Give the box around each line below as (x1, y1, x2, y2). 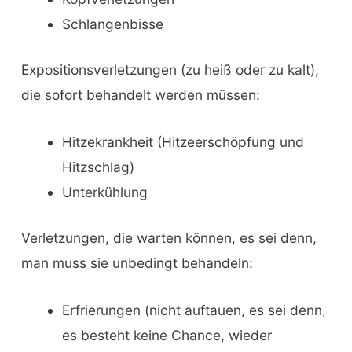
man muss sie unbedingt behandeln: (20, 255, 253, 272)
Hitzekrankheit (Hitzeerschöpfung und (61, 134, 304, 151)
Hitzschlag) (61, 159, 134, 176)
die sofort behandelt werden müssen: (20, 86, 260, 104)
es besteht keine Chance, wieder (61, 326, 272, 343)
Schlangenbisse (61, 16, 163, 33)
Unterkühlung (61, 184, 148, 201)
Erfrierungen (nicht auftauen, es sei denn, (61, 301, 326, 318)
